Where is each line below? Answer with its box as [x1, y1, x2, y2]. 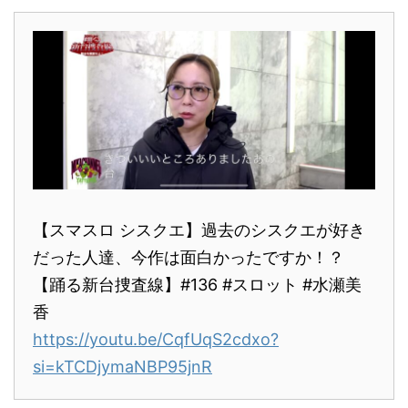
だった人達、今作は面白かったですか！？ [33, 247, 344, 267]
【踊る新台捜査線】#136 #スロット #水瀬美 [33, 274, 362, 294]
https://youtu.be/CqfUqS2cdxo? [33, 329, 279, 349]
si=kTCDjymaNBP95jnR [33, 356, 212, 376]
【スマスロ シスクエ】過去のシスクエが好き [33, 219, 365, 240]
